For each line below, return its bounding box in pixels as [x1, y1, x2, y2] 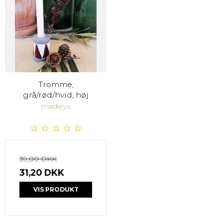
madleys [41, 102, 70, 111]
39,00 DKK [19, 154, 57, 164]
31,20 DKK [19, 167, 64, 178]
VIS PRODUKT [33, 186, 79, 194]
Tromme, [38, 80, 74, 90]
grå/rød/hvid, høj [23, 90, 89, 100]
